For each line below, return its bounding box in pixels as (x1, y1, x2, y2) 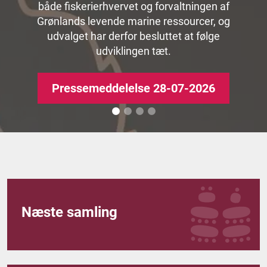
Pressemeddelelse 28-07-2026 (52, 81, 215, 96)
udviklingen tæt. (96, 45, 171, 57)
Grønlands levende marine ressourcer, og (37, 15, 230, 27)
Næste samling (21, 204, 117, 221)
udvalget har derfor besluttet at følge (47, 30, 220, 42)
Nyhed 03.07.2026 (85, 21, 182, 36)
